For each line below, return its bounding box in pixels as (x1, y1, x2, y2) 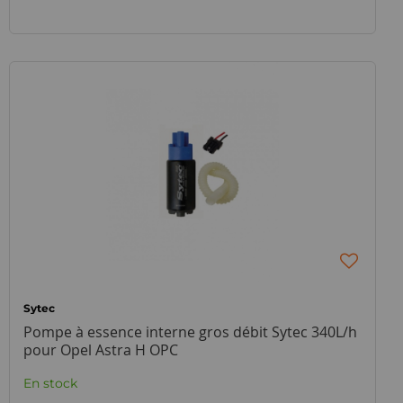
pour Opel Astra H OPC (22, 340, 178, 360)
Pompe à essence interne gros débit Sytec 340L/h (22, 322, 357, 342)
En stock (22, 375, 77, 391)
